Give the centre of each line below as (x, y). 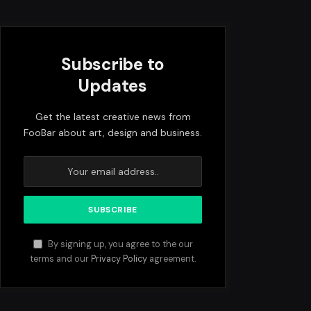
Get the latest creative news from (113, 117)
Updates (113, 86)
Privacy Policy (119, 259)
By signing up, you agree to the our (119, 244)
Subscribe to (113, 64)
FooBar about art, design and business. (113, 133)
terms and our (61, 259)
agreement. (172, 259)
